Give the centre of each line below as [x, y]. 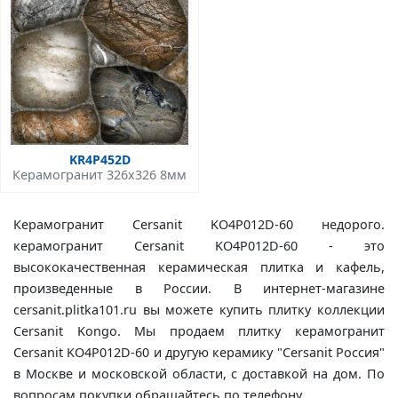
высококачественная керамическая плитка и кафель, [199, 267]
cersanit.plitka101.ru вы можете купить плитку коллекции [199, 310]
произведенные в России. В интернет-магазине [199, 288]
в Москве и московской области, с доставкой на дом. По [199, 374]
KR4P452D [99, 159]
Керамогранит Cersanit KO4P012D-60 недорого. [199, 224]
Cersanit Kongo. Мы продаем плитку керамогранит [199, 331]
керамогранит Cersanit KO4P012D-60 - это [199, 246]
